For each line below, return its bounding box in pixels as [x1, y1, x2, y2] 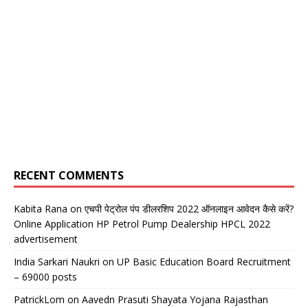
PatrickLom [14, 293, 65, 307]
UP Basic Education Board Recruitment [117, 255, 291, 269]
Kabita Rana [14, 202, 67, 216]
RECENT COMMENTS [14, 168, 124, 184]
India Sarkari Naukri [14, 255, 100, 269]
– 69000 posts [14, 270, 77, 284]
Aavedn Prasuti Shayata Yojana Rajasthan [82, 293, 268, 307]
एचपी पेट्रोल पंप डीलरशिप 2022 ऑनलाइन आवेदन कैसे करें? [85, 202, 294, 216]
